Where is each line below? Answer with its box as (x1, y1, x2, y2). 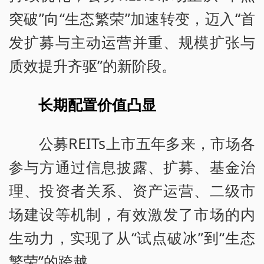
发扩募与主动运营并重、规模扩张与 (9, 32, 255, 52)
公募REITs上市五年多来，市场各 (9, 133, 255, 154)
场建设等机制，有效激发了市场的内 (9, 204, 255, 225)
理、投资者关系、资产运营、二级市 (9, 180, 255, 201)
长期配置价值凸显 (38, 94, 156, 115)
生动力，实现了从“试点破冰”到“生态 (9, 227, 255, 248)
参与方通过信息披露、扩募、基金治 (9, 157, 255, 177)
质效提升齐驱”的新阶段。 (9, 55, 176, 76)
